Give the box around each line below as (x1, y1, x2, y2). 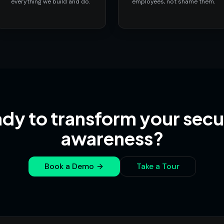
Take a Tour (136, 160, 179, 171)
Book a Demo (44, 160, 94, 171)
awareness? (60, 126, 163, 149)
